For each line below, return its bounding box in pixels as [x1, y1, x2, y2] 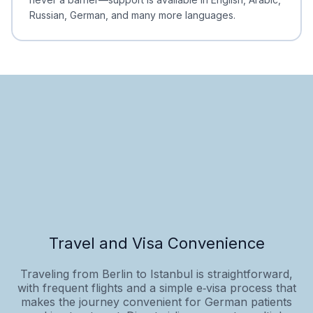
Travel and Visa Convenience [48, 233, 265, 252]
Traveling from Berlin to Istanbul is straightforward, [20, 266, 293, 281]
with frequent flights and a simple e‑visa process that [17, 280, 296, 295]
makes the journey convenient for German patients [21, 294, 292, 309]
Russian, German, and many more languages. [29, 8, 235, 21]
